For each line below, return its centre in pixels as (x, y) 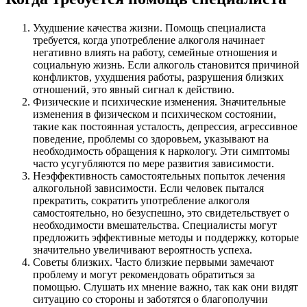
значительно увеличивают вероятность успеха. (143, 249)
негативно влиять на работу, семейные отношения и (155, 52)
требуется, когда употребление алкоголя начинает (149, 40)
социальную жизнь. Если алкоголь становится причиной (166, 64)
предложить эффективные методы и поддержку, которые (166, 237)
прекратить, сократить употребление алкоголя (141, 200)
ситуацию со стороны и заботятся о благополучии (150, 299)
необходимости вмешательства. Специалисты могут (155, 225)
